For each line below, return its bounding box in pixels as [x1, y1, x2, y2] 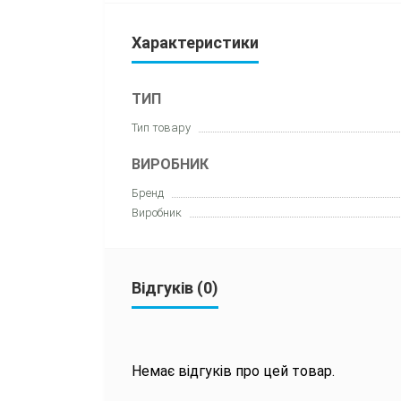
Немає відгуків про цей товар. [132, 362, 335, 380]
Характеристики [132, 32, 259, 52]
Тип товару [132, 120, 191, 134]
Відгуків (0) [132, 277, 218, 297]
